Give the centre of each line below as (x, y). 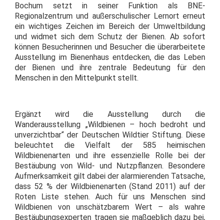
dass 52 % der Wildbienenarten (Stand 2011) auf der (110, 186)
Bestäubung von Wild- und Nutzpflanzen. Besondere (110, 166)
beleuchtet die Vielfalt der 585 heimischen (110, 145)
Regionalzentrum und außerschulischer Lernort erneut (110, 16)
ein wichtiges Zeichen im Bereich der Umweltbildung (110, 26)
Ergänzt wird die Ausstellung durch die (110, 114)
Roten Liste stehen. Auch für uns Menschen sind (110, 197)
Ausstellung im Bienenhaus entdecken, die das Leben (110, 57)
